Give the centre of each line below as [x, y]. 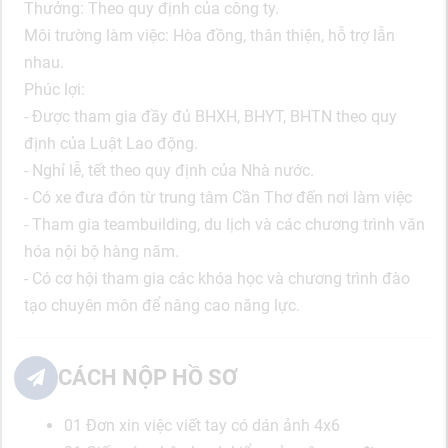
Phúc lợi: [54, 89]
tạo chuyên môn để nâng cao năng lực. [162, 305]
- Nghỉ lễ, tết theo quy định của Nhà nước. [169, 170]
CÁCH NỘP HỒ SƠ [147, 377]
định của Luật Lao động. [111, 143]
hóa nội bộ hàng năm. [101, 251]
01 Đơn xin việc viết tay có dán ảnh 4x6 [202, 425]
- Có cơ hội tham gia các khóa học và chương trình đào [217, 278]
